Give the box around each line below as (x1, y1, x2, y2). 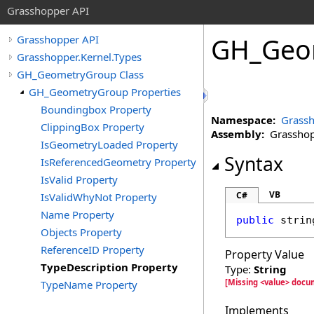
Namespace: (211, 113, 275, 127)
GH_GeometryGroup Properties (29, 85, 181, 99)
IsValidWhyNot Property (41, 190, 157, 204)
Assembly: (211, 127, 264, 141)
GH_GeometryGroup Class (17, 67, 144, 81)
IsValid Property (41, 172, 118, 186)
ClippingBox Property (41, 120, 144, 134)
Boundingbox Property (41, 102, 151, 116)
